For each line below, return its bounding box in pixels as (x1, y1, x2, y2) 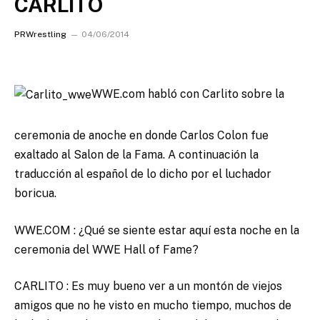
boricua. (14, 186, 56, 200)
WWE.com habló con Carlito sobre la (91, 86, 284, 101)
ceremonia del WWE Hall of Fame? (14, 242, 199, 256)
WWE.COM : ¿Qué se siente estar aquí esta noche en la (14, 223, 299, 237)
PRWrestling (14, 29, 66, 39)
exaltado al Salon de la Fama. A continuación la (14, 148, 259, 161)
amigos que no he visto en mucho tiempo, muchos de (14, 299, 291, 313)
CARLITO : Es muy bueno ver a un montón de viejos (14, 279, 282, 294)
